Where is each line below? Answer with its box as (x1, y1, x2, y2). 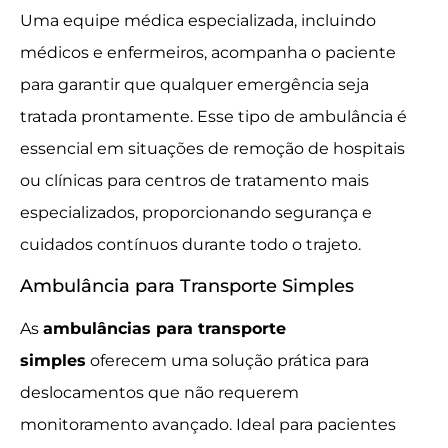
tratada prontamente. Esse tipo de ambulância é (20, 107, 407, 127)
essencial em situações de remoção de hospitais (20, 139, 405, 159)
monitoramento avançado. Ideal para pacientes (20, 414, 396, 434)
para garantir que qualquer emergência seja (20, 75, 369, 95)
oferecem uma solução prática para (86, 350, 369, 370)
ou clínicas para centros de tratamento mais (20, 171, 369, 191)
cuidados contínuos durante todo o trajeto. (20, 235, 361, 255)
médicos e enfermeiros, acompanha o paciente (20, 43, 396, 63)
